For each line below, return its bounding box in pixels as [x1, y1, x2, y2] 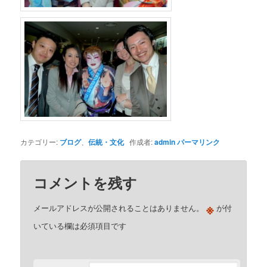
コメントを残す [33, 172, 138, 193]
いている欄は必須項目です [33, 219, 127, 231]
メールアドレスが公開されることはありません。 [33, 201, 204, 213]
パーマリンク [177, 136, 221, 148]
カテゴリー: [20, 136, 60, 147]
